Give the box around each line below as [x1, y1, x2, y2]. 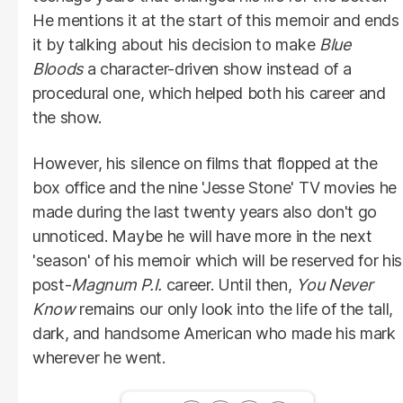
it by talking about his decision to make [32, 35, 319, 55]
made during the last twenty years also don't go [32, 202, 377, 222]
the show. [32, 108, 103, 128]
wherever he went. [32, 348, 166, 368]
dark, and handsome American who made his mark [32, 324, 396, 344]
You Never [296, 275, 373, 295]
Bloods [32, 59, 84, 79]
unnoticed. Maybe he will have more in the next [32, 227, 372, 246]
